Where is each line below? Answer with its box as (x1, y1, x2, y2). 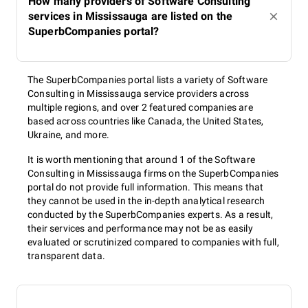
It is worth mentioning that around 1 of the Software (27, 154, 255, 165)
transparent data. (27, 250, 105, 261)
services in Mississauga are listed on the (28, 10, 233, 23)
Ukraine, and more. (27, 129, 110, 140)
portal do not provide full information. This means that (27, 181, 264, 192)
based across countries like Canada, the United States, (27, 115, 264, 126)
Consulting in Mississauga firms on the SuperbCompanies (27, 168, 279, 179)
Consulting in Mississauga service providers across (27, 88, 250, 99)
